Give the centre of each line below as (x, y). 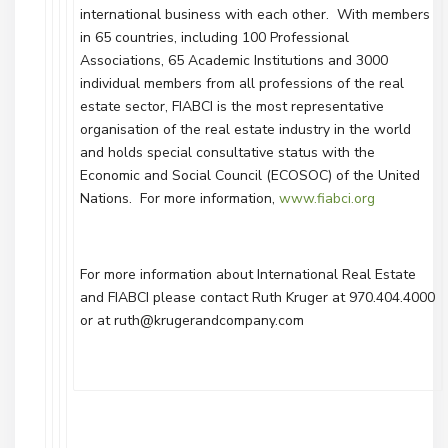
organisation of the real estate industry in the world (245, 129)
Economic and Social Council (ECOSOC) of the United (250, 175)
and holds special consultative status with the (227, 152)
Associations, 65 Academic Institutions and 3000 (234, 60)
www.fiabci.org (327, 198)
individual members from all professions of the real (242, 83)
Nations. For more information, (179, 198)
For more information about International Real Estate (248, 274)
